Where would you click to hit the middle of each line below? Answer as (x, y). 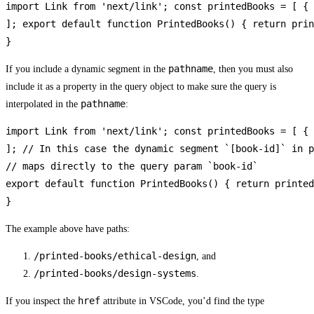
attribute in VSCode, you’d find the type (182, 301)
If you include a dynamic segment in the (87, 69)
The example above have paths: (68, 229)
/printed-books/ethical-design (115, 256)
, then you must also (253, 69)
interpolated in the (43, 104)
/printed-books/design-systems (115, 274)
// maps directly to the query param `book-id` (132, 166)
